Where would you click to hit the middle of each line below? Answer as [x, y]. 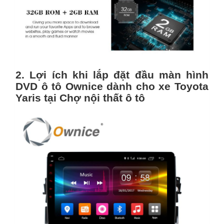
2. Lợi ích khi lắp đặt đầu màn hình [112, 74]
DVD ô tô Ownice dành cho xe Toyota [112, 86]
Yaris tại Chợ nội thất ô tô [80, 97]
